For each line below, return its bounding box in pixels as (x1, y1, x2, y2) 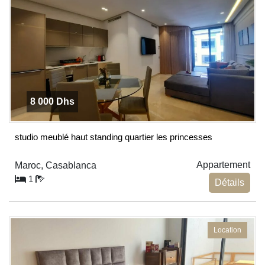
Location (214, 225, 241, 234)
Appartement (196, 159, 250, 170)
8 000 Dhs (30, 96, 75, 106)
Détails (215, 177, 244, 188)
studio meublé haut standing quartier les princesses (15, 131, 212, 142)
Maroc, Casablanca (15, 160, 96, 170)
